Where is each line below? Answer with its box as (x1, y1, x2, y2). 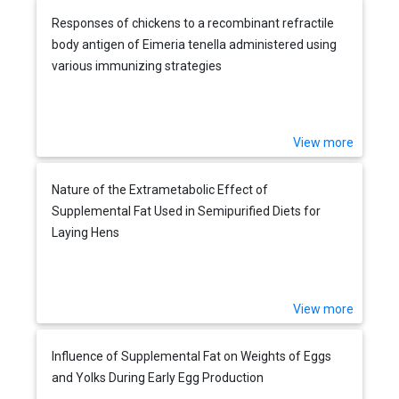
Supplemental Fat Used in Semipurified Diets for (52, 203, 322, 218)
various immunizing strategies (52, 58, 223, 73)
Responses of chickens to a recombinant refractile (52, 15, 335, 30)
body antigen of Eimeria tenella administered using (52, 37, 338, 52)
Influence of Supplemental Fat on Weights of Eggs (52, 348, 332, 363)
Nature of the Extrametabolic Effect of (52, 182, 269, 197)
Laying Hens (52, 224, 120, 240)
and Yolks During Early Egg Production (52, 370, 265, 385)
